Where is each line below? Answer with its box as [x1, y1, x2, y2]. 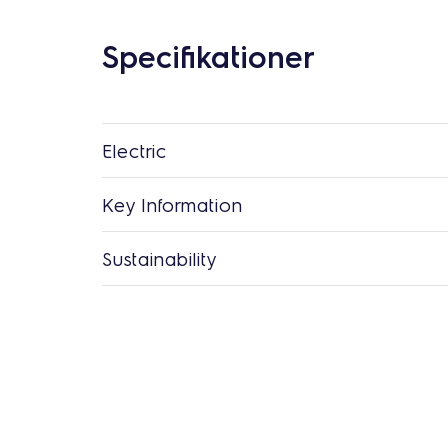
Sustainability [102, 246, 217, 271]
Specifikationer [102, 36, 315, 75]
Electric [102, 138, 167, 163]
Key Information [102, 192, 243, 217]
